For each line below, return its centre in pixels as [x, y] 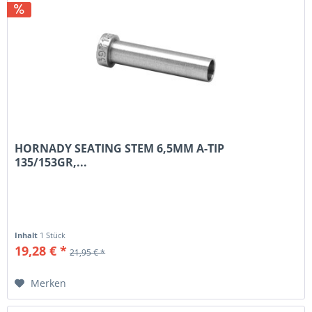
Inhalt [28, 235]
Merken [49, 283]
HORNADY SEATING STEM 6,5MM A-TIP [120, 149]
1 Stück [53, 235]
